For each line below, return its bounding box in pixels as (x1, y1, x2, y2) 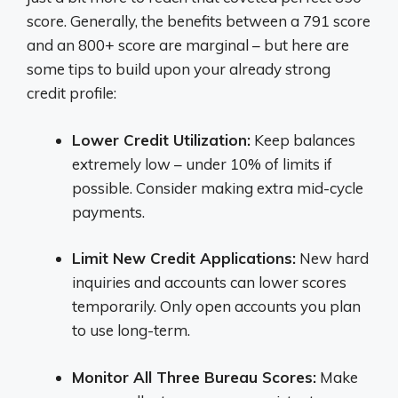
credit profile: (27, 84, 116, 102)
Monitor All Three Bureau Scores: (72, 367, 316, 386)
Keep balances (251, 130, 355, 149)
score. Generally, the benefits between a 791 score (27, 12, 370, 30)
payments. (72, 202, 145, 221)
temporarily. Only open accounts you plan (72, 297, 361, 315)
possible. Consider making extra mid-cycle (72, 178, 363, 197)
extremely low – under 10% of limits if (72, 154, 332, 173)
